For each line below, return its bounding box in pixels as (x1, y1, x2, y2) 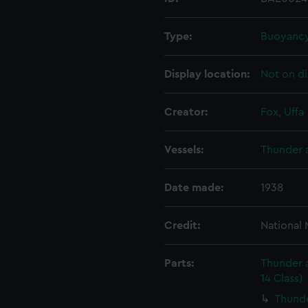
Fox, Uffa (261, 107, 304, 118)
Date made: (164, 182, 223, 193)
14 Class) (261, 273, 302, 284)
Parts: (164, 258, 194, 269)
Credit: (164, 220, 200, 231)
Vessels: (164, 144, 203, 155)
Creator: (164, 107, 208, 118)
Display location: (164, 69, 250, 80)
